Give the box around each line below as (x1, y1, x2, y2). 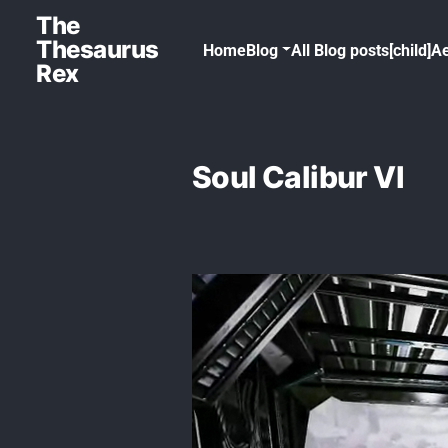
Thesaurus (36, 35, 159, 64)
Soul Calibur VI (192, 159, 404, 195)
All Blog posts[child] (291, 40, 432, 60)
